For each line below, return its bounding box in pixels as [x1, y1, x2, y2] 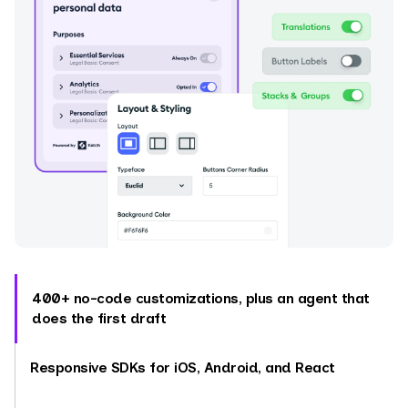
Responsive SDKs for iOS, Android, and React [30, 358, 335, 376]
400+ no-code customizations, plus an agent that [32, 289, 370, 307]
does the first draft [32, 309, 166, 327]
